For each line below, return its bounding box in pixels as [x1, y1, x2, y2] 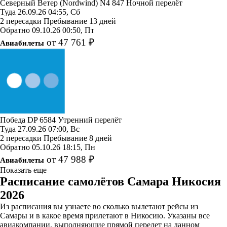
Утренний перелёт [58, 115, 122, 124]
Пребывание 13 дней [44, 16, 116, 25]
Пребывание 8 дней [44, 133, 112, 142]
